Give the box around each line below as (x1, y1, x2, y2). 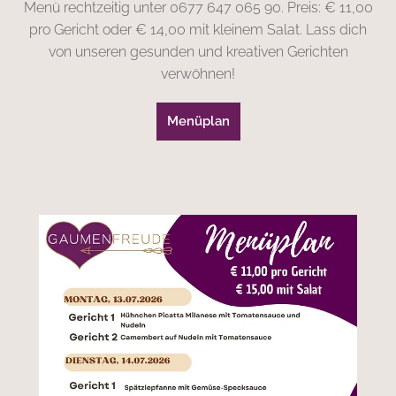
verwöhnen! (161, 65, 235, 82)
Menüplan (166, 112, 230, 129)
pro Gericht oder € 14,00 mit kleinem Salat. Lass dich (29, 20, 367, 38)
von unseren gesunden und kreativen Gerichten (48, 42, 348, 60)
